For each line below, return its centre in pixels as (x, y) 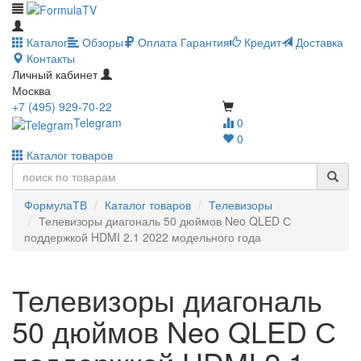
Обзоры (101, 42)
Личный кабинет (55, 75)
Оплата (156, 42)
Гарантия (203, 42)
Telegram (98, 123)
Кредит (261, 42)
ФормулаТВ (56, 205)
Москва (31, 91)
